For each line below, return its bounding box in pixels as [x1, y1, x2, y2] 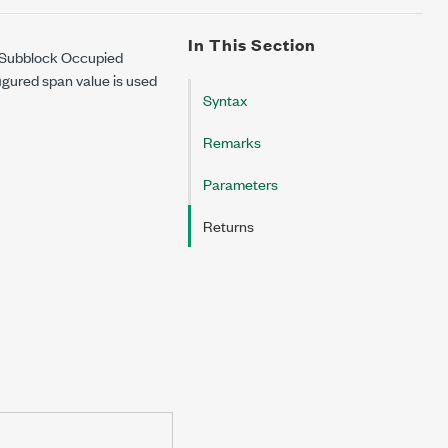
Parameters [203, 173, 278, 194]
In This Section [188, 33, 316, 56]
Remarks [203, 131, 261, 152]
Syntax [203, 89, 247, 110]
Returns [203, 215, 254, 236]
